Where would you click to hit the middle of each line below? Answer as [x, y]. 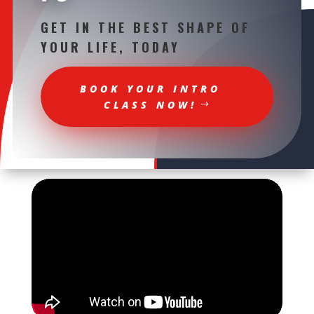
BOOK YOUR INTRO [150, 88]
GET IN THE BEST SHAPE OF [145, 27]
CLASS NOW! [150, 104]
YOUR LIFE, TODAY [110, 47]
